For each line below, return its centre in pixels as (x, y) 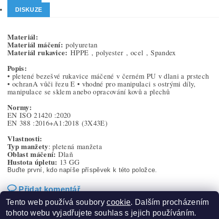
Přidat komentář (50, 189)
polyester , (113, 53)
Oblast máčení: (32, 154)
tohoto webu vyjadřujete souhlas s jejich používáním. (101, 213)
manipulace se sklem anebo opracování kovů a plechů (89, 92)
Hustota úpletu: (33, 162)
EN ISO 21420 (30, 115)
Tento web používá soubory (56, 202)
